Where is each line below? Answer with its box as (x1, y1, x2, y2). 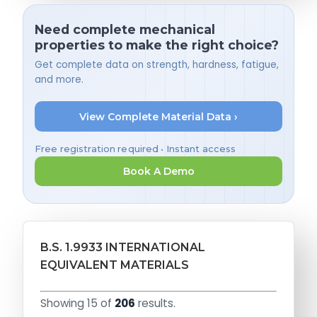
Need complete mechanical (35, 22, 215, 38)
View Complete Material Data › (79, 110, 238, 123)
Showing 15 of (40, 296, 115, 311)
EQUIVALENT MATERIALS (40, 258, 189, 272)
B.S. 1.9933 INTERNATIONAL (40, 241, 205, 255)
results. (135, 296, 175, 311)
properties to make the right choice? (35, 38, 279, 53)
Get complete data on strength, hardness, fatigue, (35, 58, 279, 72)
